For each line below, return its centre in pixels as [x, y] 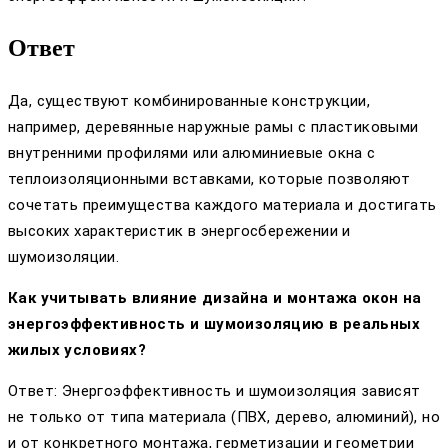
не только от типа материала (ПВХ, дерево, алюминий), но [224, 417]
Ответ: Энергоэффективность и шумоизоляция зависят [214, 391]
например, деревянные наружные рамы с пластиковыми [213, 127]
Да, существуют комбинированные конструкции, [189, 101]
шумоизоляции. [64, 257]
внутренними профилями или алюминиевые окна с [192, 153]
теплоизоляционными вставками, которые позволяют [209, 179]
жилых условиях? [77, 350]
